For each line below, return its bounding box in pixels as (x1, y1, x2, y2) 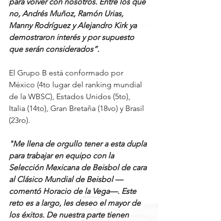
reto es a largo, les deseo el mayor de (9, 198, 143, 208)
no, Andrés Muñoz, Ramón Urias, (9, 9, 125, 19)
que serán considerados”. (9, 44, 99, 54)
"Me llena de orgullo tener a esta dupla (9, 139, 148, 149)
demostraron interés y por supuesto (9, 33, 136, 42)
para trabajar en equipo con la (9, 151, 116, 161)
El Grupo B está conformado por (9, 68, 125, 78)
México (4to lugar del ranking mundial (9, 80, 144, 90)
